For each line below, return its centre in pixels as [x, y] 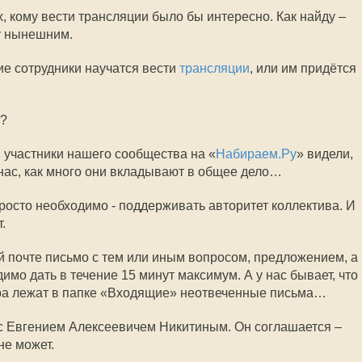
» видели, [325, 154]
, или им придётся [303, 68]
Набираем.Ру [256, 154]
